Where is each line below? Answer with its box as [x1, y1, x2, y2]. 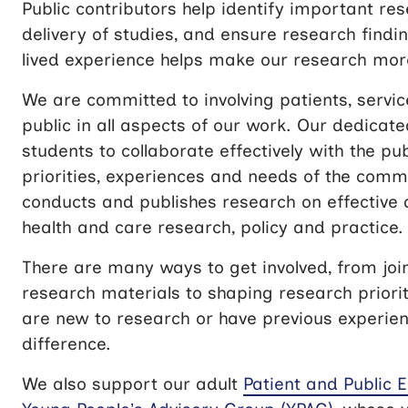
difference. [22, 332, 111, 354]
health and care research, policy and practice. [22, 216, 403, 238]
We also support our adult [22, 372, 243, 394]
